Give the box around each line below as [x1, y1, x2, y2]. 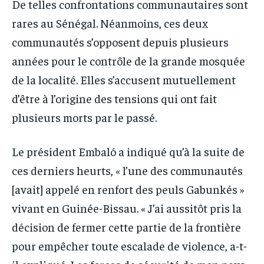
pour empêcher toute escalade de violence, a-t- [12, 237, 247, 253]
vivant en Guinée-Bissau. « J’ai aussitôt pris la [12, 200, 242, 215]
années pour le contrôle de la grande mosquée [12, 52, 245, 68]
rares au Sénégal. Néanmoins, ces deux [12, 15, 208, 30]
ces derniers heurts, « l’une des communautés [12, 162, 243, 177]
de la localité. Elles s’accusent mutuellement [12, 71, 236, 87]
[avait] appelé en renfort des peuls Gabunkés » [12, 181, 245, 196]
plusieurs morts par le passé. [12, 109, 157, 124]
